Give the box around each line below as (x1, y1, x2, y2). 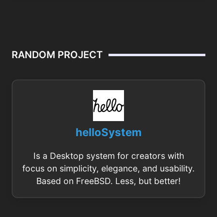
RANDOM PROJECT (12, 49, 103, 61)
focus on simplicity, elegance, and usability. (22, 163, 195, 173)
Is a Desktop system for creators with (33, 151, 184, 161)
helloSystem (76, 125, 141, 139)
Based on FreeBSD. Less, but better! (36, 176, 181, 186)
